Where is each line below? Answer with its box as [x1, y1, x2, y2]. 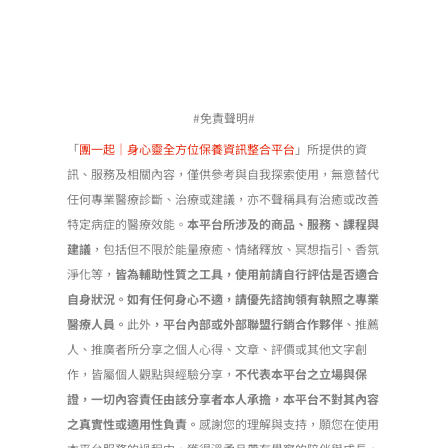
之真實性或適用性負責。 [67, 415, 200, 433]
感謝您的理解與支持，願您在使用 [199, 415, 380, 433]
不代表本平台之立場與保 [235, 365, 368, 383]
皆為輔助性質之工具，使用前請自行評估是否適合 [115, 265, 380, 283]
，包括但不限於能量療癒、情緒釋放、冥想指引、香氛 [91, 240, 380, 258]
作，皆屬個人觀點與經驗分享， [67, 365, 236, 383]
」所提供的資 [295, 140, 368, 158]
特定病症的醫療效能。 [67, 215, 188, 233]
